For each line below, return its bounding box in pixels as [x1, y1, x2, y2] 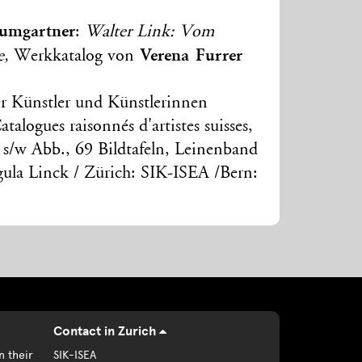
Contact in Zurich [53, 323, 159, 340]
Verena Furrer [134, 47, 243, 65]
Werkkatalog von [14, 48, 135, 66]
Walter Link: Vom [85, 23, 215, 42]
